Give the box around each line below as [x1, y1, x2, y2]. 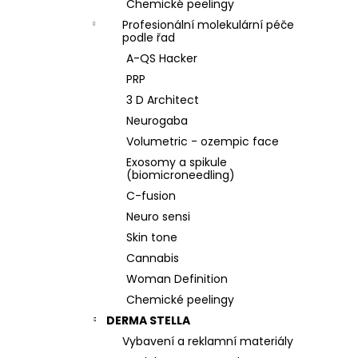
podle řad [122, 30, 175, 46]
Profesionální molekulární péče [122, 17, 294, 33]
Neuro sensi [126, 209, 190, 225]
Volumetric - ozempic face [126, 133, 279, 149]
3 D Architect [126, 92, 199, 108]
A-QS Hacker [126, 50, 197, 66]
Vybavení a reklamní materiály [122, 333, 293, 349]
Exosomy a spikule [126, 154, 227, 170]
